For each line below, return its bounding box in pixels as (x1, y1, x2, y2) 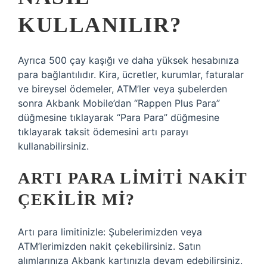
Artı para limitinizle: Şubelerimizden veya (18, 226, 202, 238)
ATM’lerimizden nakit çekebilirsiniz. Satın (18, 240, 201, 252)
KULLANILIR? (18, 13, 182, 37)
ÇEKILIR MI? (18, 190, 135, 209)
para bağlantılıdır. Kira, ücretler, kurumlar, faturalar (18, 69, 244, 80)
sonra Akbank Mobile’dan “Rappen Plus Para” (18, 97, 220, 109)
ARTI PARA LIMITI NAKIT (18, 169, 247, 187)
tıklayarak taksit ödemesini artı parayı (18, 126, 188, 138)
